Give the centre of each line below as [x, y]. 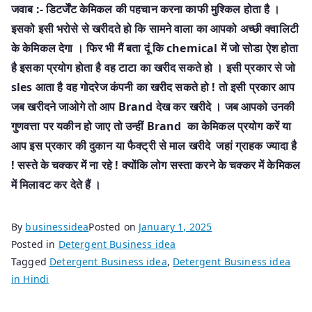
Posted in [35, 244]
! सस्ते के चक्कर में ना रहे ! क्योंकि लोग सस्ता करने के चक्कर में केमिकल [156, 165]
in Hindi [30, 279]
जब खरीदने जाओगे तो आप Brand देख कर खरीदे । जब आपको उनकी [153, 106]
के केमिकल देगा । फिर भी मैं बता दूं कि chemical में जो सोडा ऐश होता [155, 48]
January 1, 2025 [175, 226]
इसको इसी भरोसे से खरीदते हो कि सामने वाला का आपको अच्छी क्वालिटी [155, 28]
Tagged [31, 261]
